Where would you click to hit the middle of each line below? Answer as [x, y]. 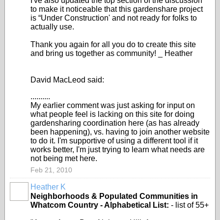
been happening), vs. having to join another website [120, 132]
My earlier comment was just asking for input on [113, 105]
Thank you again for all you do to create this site [113, 44]
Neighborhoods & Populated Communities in [114, 196]
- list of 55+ [189, 205]
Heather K [48, 187]
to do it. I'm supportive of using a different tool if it [114, 141]
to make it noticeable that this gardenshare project [117, 9]
